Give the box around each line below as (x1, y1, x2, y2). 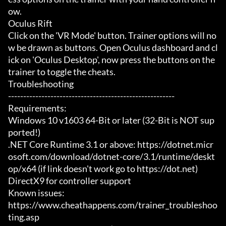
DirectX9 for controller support (8, 175, 131, 187)
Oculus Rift (8, 18, 52, 29)
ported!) (8, 127, 40, 138)
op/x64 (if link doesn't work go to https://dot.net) (8, 163, 198, 175)
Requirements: (8, 102, 67, 114)
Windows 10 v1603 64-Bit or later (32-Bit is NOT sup (8, 115, 214, 126)
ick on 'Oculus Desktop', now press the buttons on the (8, 54, 215, 66)
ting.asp (8, 211, 39, 223)
